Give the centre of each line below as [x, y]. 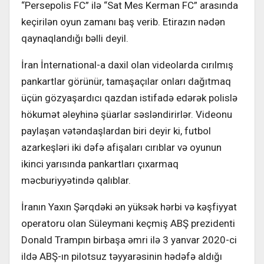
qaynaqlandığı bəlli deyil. [75, 39]
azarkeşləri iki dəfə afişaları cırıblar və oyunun [121, 148]
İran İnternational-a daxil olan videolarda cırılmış [127, 65]
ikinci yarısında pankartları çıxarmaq [100, 164]
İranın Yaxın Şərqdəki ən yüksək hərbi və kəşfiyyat [129, 207]
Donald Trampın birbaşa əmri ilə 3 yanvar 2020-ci [129, 240]
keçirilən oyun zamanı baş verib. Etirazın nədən [123, 22]
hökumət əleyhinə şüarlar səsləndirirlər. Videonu [127, 115]
